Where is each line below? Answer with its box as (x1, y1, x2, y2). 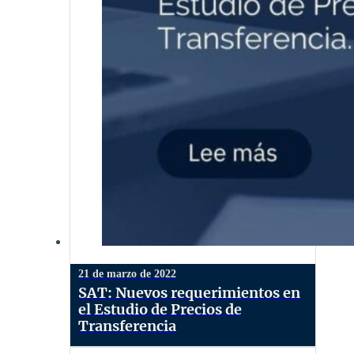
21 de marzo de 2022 (78, 267, 176, 280)
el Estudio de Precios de (78, 299, 242, 318)
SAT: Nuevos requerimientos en (78, 283, 300, 302)
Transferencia (78, 316, 176, 335)
